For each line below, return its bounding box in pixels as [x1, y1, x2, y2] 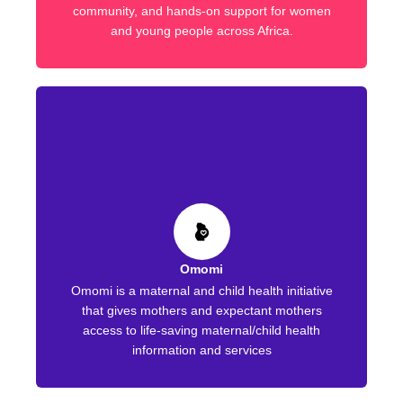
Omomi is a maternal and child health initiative [70, 284, 333, 298]
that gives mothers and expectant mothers [81, 304, 322, 318]
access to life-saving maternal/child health [83, 324, 320, 337]
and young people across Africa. [110, 24, 293, 38]
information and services [131, 344, 272, 357]
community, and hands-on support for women [72, 4, 331, 18]
